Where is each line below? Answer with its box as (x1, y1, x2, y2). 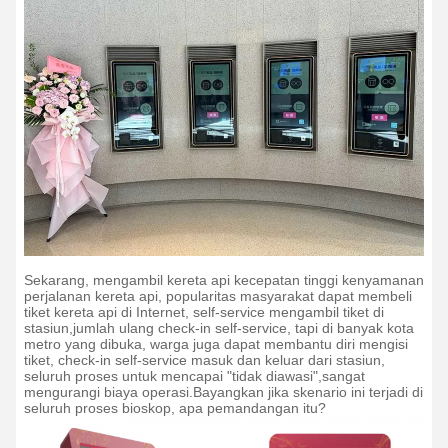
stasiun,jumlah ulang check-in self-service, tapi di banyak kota (24, 320, 414, 336)
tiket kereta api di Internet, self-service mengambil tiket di (24, 304, 384, 320)
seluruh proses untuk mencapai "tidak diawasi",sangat (24, 368, 365, 384)
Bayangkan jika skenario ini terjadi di (193, 384, 423, 400)
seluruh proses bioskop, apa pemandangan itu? (24, 400, 326, 416)
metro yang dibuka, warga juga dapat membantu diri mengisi (24, 336, 408, 352)
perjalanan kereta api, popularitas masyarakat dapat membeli (24, 288, 412, 304)
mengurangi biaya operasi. (24, 384, 193, 400)
